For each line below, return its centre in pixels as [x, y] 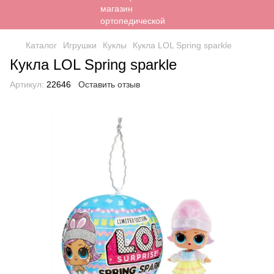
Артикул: [27, 84]
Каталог [41, 45]
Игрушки [80, 45]
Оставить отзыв [109, 84]
